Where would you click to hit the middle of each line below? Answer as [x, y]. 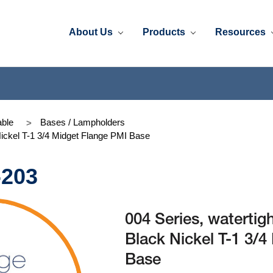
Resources [242, 32]
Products [165, 32]
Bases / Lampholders [83, 122]
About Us [92, 32]
